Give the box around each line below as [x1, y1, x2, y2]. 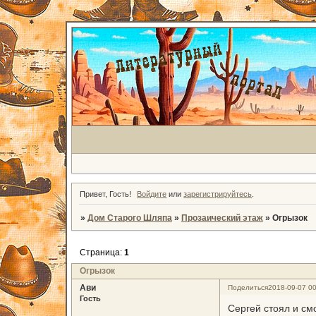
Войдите [137, 190, 167, 199]
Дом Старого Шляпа [87, 213, 172, 224]
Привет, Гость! [79, 190, 131, 199]
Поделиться [227, 284, 268, 292]
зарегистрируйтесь [183, 190, 253, 199]
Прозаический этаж [181, 213, 263, 224]
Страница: [79, 247, 124, 257]
